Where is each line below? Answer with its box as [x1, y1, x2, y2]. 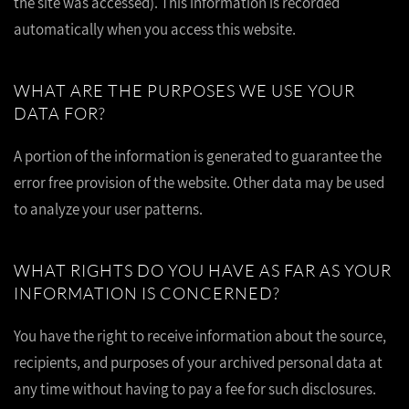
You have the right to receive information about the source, [14, 326, 386, 346]
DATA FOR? [14, 103, 106, 123]
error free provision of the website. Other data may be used [14, 173, 384, 193]
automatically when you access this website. [14, 19, 296, 39]
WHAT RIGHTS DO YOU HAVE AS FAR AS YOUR [14, 260, 392, 280]
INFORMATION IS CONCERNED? [14, 283, 280, 303]
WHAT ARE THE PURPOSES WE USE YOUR [14, 80, 355, 100]
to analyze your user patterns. [14, 199, 203, 219]
